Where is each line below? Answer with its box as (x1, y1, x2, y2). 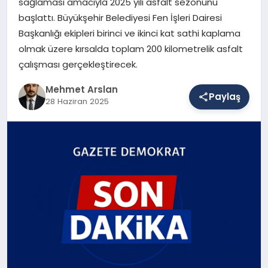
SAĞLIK (16, 33, 46, 45)
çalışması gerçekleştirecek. (18, 57, 138, 71)
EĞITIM (16, 78, 45, 90)
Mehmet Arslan (45, 83, 118, 96)
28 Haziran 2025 (45, 96, 109, 108)
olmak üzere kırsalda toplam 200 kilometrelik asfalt (18, 42, 243, 55)
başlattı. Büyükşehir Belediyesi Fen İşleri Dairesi (18, 11, 222, 24)
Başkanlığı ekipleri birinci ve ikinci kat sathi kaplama (18, 26, 240, 39)
